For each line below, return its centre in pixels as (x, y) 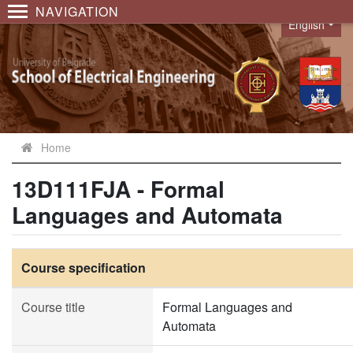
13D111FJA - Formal (118, 189)
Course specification (84, 268)
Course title (53, 307)
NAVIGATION (77, 11)
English (307, 24)
